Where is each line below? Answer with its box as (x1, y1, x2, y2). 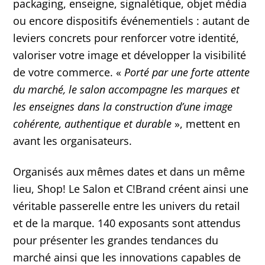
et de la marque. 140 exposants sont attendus (13, 216, 241, 231)
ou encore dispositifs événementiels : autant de (13, 14, 250, 28)
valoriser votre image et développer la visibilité (13, 48, 247, 63)
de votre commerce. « (13, 65, 125, 80)
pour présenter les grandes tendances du (13, 233, 219, 248)
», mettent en (174, 117, 241, 131)
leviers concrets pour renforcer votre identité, (13, 31, 240, 46)
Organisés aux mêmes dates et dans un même (13, 164, 245, 179)
